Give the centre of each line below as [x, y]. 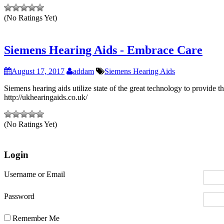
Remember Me [35, 218]
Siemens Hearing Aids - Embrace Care [103, 50]
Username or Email [34, 174]
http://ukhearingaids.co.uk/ [46, 97]
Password [19, 196]
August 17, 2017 [38, 71]
